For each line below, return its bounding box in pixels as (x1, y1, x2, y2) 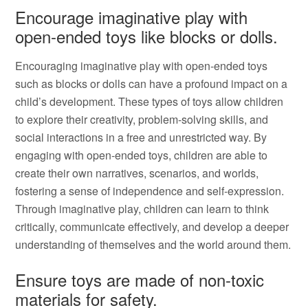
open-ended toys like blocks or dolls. (15, 24, 278, 48)
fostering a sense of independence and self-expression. (15, 183, 285, 199)
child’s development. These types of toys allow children (15, 93, 284, 109)
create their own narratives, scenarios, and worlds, (15, 165, 259, 181)
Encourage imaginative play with (15, 5, 248, 29)
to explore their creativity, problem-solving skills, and (15, 111, 269, 127)
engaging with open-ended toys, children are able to (15, 147, 268, 163)
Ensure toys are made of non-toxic (15, 267, 265, 291)
